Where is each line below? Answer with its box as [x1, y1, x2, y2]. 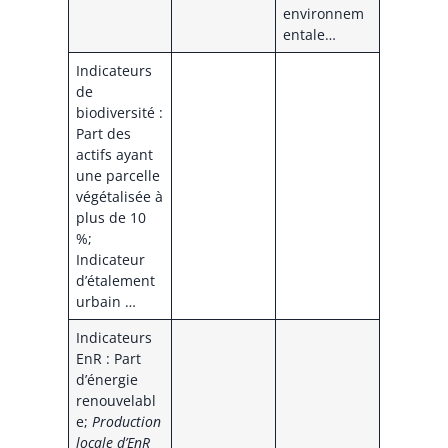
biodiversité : [76, 103, 164, 123]
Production [92, 412, 162, 432]
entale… [283, 25, 337, 45]
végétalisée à [76, 187, 164, 207]
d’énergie [76, 370, 139, 390]
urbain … [76, 292, 137, 312]
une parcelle [76, 166, 161, 186]
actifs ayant [76, 145, 154, 165]
